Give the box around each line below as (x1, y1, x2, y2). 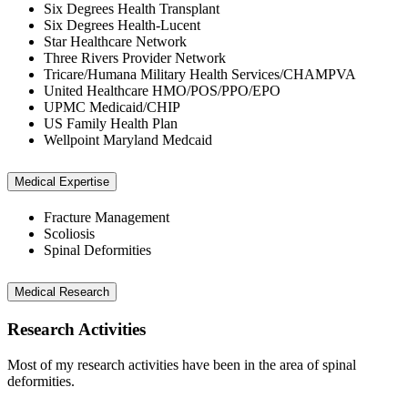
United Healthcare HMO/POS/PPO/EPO (44, 83, 280, 99)
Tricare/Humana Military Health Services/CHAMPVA (44, 66, 356, 83)
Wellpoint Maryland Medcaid (44, 132, 212, 148)
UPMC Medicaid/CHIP (44, 99, 180, 116)
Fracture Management (44, 209, 169, 225)
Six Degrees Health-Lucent (44, 17, 200, 34)
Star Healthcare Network (44, 34, 187, 50)
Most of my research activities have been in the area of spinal (7, 356, 356, 372)
